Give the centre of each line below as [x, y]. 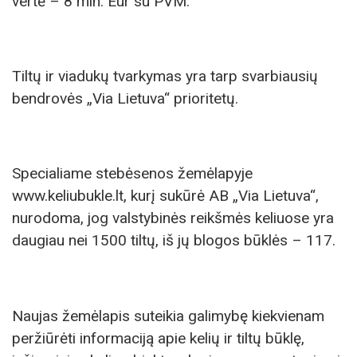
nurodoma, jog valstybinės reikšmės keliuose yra [173, 218]
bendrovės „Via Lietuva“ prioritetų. [125, 98]
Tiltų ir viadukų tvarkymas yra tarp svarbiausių [165, 76]
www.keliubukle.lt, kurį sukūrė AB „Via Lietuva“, [165, 196]
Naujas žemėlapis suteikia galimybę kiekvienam [168, 316]
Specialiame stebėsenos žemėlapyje [132, 174]
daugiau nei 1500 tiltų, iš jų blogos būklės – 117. [174, 241]
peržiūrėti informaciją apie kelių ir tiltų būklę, [158, 338]
